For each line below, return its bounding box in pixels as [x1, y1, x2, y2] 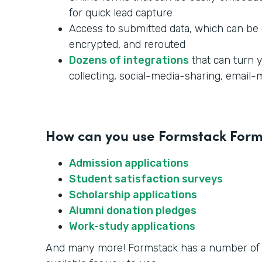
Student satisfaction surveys [69, 173, 223, 186]
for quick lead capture [69, 6, 173, 20]
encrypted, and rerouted [69, 38, 185, 51]
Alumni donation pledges [69, 204, 196, 218]
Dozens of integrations [69, 54, 189, 67]
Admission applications [69, 157, 189, 170]
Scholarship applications [69, 188, 197, 202]
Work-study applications [69, 220, 195, 233]
